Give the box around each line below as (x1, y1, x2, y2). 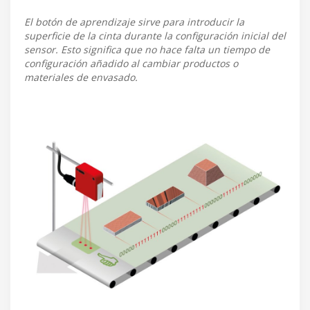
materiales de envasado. (24, 71, 138, 84)
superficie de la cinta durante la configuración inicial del (24, 29, 286, 43)
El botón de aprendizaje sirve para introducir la (24, 15, 244, 29)
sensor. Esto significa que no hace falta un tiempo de (24, 43, 270, 57)
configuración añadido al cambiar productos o (24, 57, 238, 71)
